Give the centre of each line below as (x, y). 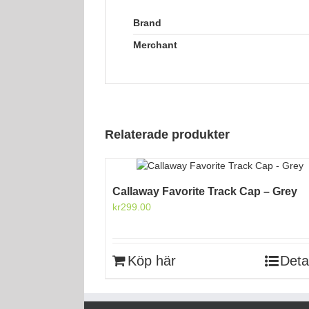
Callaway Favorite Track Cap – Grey (205, 191)
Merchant (155, 45)
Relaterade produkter (167, 134)
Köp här (152, 260)
